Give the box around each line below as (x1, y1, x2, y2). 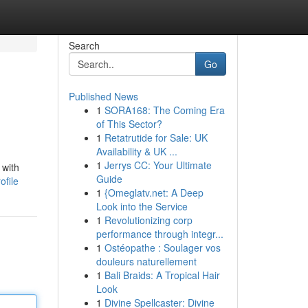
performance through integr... (96, 227, 223, 241)
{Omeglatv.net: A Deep (104, 186, 203, 199)
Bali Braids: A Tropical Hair (104, 268, 220, 282)
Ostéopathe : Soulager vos (104, 241, 221, 254)
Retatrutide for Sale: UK (104, 131, 208, 144)
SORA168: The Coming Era (104, 103, 225, 117)
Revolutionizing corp (104, 213, 192, 227)
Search (68, 38, 100, 52)
